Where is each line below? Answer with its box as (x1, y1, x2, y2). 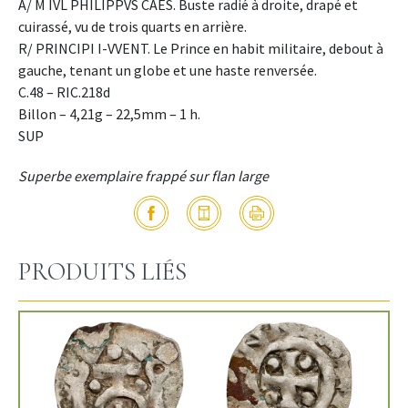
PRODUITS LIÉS (18, 257, 187, 288)
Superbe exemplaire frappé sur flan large (18, 167, 269, 186)
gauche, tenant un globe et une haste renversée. (18, 61, 317, 80)
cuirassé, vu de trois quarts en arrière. (18, 17, 247, 36)
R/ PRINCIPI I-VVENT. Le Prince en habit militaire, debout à (18, 39, 383, 58)
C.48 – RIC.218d (18, 83, 110, 102)
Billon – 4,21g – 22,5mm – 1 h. (18, 105, 200, 124)
